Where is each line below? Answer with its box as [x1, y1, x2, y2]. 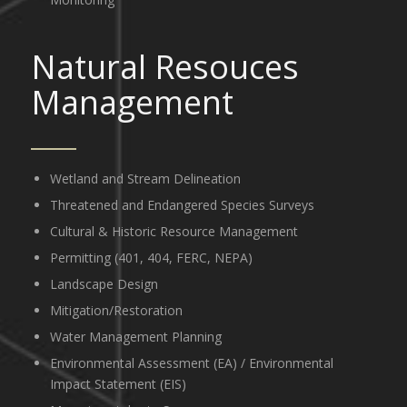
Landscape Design [49, 275, 158, 293]
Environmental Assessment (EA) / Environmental [49, 354, 333, 372]
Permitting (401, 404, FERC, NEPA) [49, 249, 253, 267]
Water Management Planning [49, 328, 222, 346]
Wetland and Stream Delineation [49, 170, 241, 188]
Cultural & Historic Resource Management [49, 223, 298, 241]
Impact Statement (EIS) [49, 375, 186, 393]
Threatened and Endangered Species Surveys [49, 196, 314, 214]
